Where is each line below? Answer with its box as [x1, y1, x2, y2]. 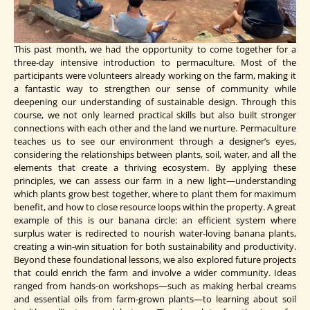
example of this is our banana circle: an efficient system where [14, 214, 296, 227]
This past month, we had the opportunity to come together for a [14, 43, 296, 56]
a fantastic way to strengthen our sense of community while [14, 82, 296, 95]
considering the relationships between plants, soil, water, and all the [14, 148, 296, 161]
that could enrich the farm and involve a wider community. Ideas [14, 266, 296, 280]
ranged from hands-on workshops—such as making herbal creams [14, 280, 296, 293]
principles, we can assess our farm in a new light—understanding [14, 174, 296, 188]
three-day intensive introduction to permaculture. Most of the [14, 56, 296, 69]
